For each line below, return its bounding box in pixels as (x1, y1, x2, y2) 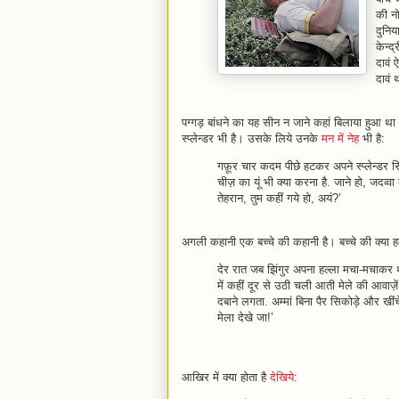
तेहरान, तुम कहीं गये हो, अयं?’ (217, 191, 341, 205)
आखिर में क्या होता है (182, 370, 266, 384)
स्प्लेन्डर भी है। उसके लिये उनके (182, 132, 322, 145)
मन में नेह (322, 132, 362, 145)
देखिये (266, 370, 294, 384)
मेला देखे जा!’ (217, 311, 273, 324)
